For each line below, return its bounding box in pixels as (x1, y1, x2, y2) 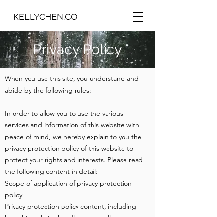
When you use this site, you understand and (5, 74, 139, 83)
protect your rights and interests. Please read (5, 155, 143, 164)
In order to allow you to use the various (5, 109, 123, 118)
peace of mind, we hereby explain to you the (5, 132, 141, 141)
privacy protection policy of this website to (5, 144, 133, 153)
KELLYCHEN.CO (13, 12, 77, 22)
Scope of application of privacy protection (5, 179, 132, 187)
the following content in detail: (5, 167, 98, 176)
